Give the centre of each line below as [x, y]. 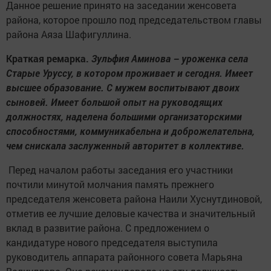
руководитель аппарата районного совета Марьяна [124, 257]
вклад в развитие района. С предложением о [108, 228]
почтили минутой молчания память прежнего [110, 184]
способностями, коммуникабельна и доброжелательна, [130, 131]
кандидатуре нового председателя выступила [112, 243]
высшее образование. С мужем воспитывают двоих [123, 88]
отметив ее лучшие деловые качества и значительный [131, 214]
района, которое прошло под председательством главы [134, 20]
